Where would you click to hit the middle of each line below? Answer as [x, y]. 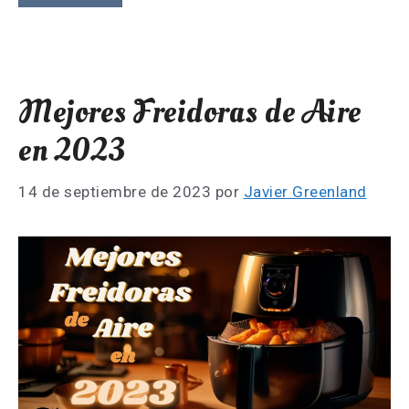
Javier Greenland [305, 191]
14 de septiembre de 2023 [115, 191]
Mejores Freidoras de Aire [190, 113]
